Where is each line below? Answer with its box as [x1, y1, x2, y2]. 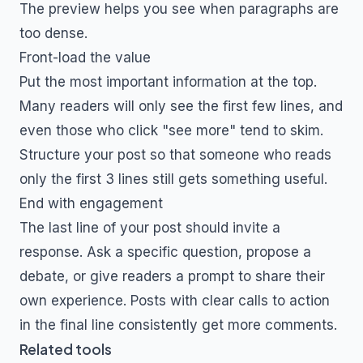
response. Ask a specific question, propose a [19, 244, 311, 260]
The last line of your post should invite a [19, 220, 280, 236]
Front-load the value [19, 49, 151, 66]
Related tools [19, 340, 112, 358]
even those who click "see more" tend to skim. [19, 122, 323, 139]
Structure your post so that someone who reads [19, 147, 331, 163]
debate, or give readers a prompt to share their [19, 268, 325, 284]
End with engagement [19, 195, 163, 211]
